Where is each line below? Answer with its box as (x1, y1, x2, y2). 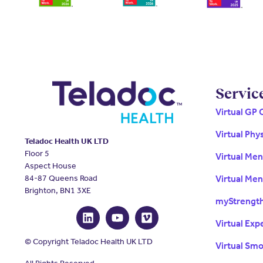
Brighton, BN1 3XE (25, 185, 91, 196)
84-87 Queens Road (25, 173, 97, 184)
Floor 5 (25, 148, 49, 159)
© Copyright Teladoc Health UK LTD (25, 236, 153, 247)
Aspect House (25, 160, 76, 171)
